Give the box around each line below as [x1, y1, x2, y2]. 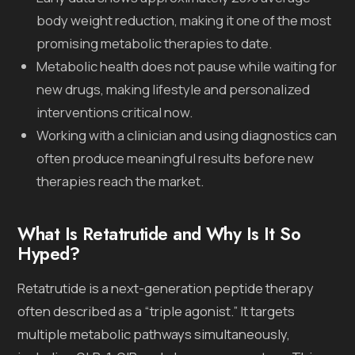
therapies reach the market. [36, 171, 204, 190]
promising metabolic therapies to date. [36, 33, 273, 52]
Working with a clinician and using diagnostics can [36, 125, 338, 144]
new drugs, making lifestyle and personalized [36, 79, 311, 98]
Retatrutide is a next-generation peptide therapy [17, 278, 315, 297]
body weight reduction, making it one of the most [36, 10, 332, 29]
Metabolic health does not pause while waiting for [36, 56, 338, 75]
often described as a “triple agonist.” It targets [17, 301, 296, 320]
